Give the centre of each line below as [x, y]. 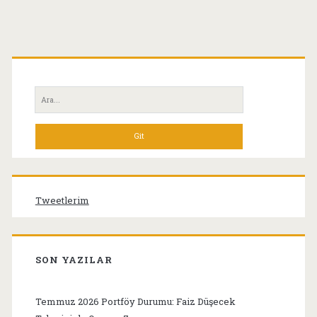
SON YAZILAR [74, 259]
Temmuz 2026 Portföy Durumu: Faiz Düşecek [135, 301]
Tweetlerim [62, 200]
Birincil [63, 55]
